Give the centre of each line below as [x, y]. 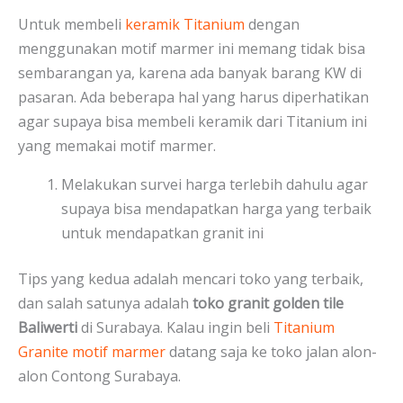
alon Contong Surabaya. [99, 376]
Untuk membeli [72, 25]
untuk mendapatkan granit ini [162, 233]
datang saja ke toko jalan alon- [271, 352]
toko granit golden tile [268, 304]
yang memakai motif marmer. [117, 146]
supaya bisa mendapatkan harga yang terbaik [216, 209]
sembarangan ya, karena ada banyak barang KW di [190, 73]
